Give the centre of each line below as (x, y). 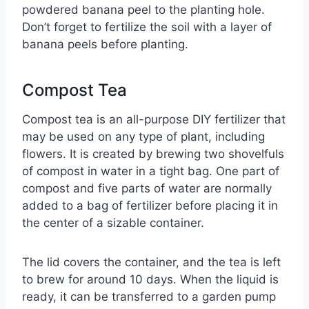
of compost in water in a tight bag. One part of (151, 171)
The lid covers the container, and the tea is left (151, 262)
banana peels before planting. (105, 44)
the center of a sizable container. (113, 223)
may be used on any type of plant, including (143, 137)
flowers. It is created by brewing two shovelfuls (153, 154)
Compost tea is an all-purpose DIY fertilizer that (154, 120)
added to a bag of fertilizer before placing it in (150, 206)
